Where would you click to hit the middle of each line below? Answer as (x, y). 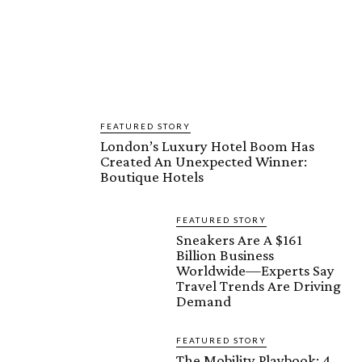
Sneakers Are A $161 (239, 240)
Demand (204, 301)
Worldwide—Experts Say (255, 271)
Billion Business (225, 255)
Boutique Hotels (152, 177)
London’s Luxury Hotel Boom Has (207, 146)
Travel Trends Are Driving (259, 286)
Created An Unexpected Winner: (204, 162)
